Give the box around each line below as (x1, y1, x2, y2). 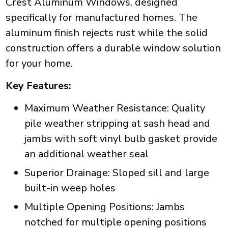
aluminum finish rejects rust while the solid (5, 26, 208, 40)
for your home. (5, 56, 73, 71)
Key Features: (5, 79, 71, 93)
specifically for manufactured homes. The (5, 11, 197, 25)
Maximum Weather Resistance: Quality (24, 101, 205, 116)
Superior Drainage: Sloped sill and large (24, 166, 209, 180)
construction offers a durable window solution (5, 41, 221, 55)
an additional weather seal (24, 147, 149, 161)
